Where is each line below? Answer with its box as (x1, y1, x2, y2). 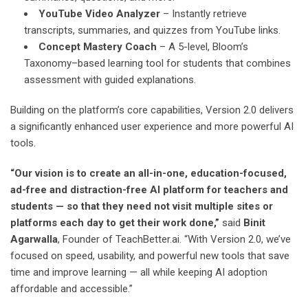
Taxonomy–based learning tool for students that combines (24, 56, 291, 69)
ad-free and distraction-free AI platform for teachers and (10, 183, 288, 196)
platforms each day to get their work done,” (10, 216, 219, 229)
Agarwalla (10, 232, 58, 245)
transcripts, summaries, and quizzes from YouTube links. (24, 23, 280, 36)
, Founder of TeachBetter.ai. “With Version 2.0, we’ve (58, 232, 291, 245)
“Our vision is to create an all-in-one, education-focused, (10, 166, 287, 179)
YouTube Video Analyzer (38, 7, 160, 20)
